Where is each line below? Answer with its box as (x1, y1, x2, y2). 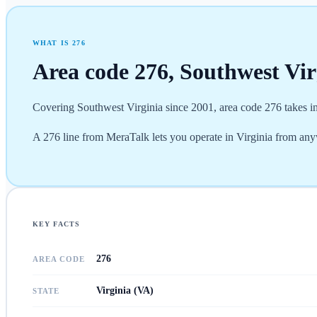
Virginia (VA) (96, 284, 154, 296)
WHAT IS (32, 38, 73, 47)
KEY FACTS (32, 219, 81, 228)
